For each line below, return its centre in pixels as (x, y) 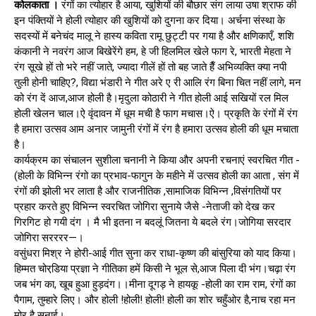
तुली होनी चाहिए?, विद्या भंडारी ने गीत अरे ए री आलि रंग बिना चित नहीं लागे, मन (158, 82)
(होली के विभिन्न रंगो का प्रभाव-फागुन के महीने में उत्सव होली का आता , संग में (157, 175)
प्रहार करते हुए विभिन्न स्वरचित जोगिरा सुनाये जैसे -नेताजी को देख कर (145, 206)
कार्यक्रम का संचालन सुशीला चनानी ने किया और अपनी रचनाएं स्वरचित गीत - (157, 160)
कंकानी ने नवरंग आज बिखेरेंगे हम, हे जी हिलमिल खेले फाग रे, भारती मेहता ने (153, 51)
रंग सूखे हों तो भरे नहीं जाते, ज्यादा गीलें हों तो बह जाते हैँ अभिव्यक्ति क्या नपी (150, 67)
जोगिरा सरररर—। (49, 237)
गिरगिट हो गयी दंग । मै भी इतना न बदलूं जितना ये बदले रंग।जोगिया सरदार (153, 222)
